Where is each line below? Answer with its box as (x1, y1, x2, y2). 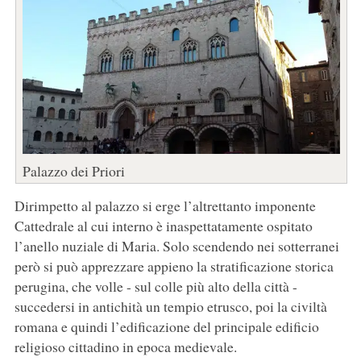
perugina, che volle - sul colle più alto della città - (14, 276, 297, 297)
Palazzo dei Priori (22, 161, 125, 181)
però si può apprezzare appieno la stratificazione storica (14, 256, 334, 276)
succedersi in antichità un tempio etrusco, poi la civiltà (14, 297, 327, 317)
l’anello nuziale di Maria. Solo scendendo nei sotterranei (14, 236, 339, 256)
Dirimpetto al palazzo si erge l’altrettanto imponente (14, 196, 316, 216)
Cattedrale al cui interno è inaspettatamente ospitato (14, 216, 313, 236)
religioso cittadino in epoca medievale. (14, 337, 237, 357)
